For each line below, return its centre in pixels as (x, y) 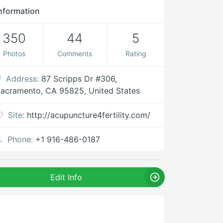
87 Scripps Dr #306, (79, 79)
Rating (136, 54)
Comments (75, 54)
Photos (14, 54)
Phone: (20, 139)
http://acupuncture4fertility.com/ (89, 115)
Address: (23, 79)
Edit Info (66, 177)
